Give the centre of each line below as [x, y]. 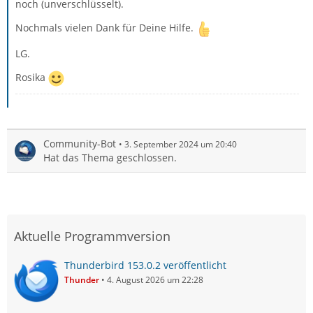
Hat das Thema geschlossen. [110, 157]
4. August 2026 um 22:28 [155, 279]
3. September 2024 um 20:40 [181, 144]
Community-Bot [80, 143]
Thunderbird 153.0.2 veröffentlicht [145, 265]
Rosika [32, 77]
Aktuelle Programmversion [92, 236]
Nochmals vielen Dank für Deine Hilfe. [106, 28]
